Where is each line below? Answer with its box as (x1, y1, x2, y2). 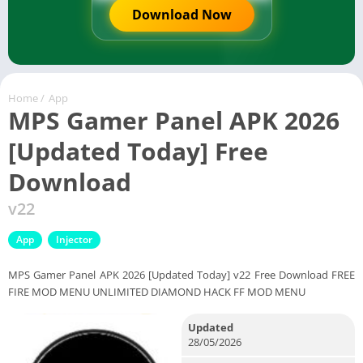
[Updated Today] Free (8, 134, 268, 168)
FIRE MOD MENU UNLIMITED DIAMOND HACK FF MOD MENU (8, 284, 305, 299)
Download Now (131, 6, 232, 23)
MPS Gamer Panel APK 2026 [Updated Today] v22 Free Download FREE (8, 267, 355, 282)
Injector (56, 232, 92, 246)
